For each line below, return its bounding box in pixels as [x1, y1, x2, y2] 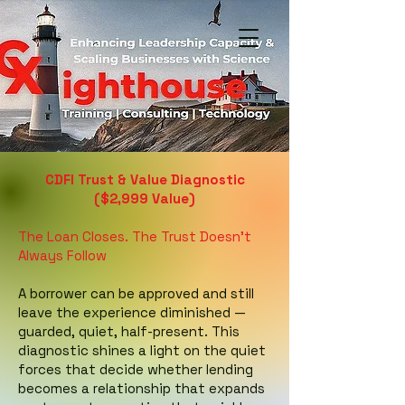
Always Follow [18, 247, 107, 264]
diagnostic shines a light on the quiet [18, 342, 266, 359]
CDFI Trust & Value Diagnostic [44, 171, 245, 188]
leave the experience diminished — [18, 304, 246, 321]
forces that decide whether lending [18, 361, 253, 378]
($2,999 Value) [94, 190, 195, 207]
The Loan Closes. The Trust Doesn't [18, 228, 251, 245]
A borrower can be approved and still [18, 285, 254, 302]
